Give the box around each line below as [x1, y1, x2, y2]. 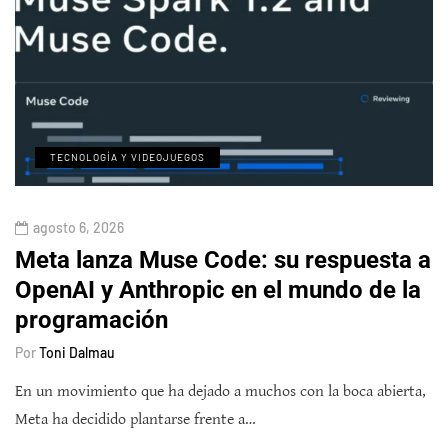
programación [15, 306, 168, 335]
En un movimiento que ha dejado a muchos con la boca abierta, [15, 382, 426, 402]
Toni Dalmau [39, 344, 115, 362]
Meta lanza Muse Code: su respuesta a [15, 246, 431, 275]
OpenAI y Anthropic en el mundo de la [15, 276, 421, 305]
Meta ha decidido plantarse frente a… [15, 410, 256, 430]
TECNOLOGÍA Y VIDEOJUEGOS [50, 151, 205, 164]
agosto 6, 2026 [33, 219, 124, 237]
